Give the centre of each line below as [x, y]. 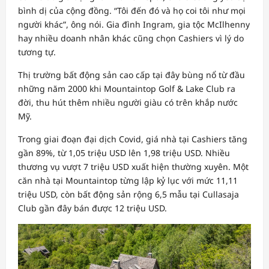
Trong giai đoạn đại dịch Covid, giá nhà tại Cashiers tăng [133, 139]
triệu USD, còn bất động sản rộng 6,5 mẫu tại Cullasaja [128, 195]
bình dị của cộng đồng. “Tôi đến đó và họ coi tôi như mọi [132, 11]
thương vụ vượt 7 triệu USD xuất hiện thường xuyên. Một [133, 167]
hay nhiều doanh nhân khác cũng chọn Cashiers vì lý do [131, 38]
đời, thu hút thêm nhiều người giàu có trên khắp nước [128, 103]
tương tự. [37, 52]
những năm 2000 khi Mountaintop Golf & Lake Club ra [127, 89]
